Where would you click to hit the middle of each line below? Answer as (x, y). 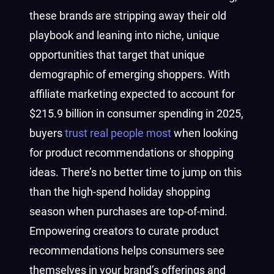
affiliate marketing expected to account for (132, 94)
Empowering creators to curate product (124, 231)
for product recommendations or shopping (131, 153)
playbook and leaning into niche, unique (124, 35)
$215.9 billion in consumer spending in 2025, (136, 113)
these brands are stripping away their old (128, 16)
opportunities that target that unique (117, 55)
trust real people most (118, 133)
